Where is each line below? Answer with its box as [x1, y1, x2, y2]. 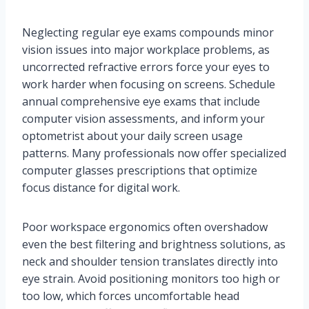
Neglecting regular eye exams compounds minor [22, 24, 274, 40]
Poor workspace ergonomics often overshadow [22, 219, 268, 235]
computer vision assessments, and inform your [22, 110, 265, 126]
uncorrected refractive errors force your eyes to [22, 59, 270, 74]
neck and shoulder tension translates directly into [22, 253, 278, 269]
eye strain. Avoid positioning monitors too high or [22, 270, 280, 286]
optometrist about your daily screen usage [22, 128, 243, 143]
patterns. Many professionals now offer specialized [22, 145, 286, 161]
